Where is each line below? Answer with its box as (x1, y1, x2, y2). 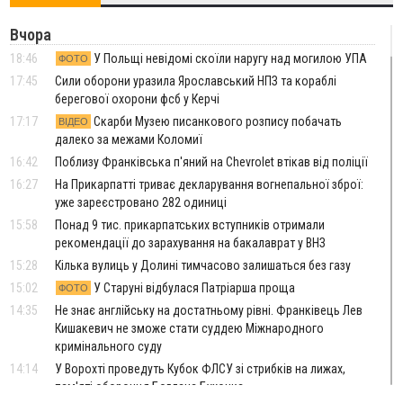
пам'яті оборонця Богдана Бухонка (55, 380, 245, 395)
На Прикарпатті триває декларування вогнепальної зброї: (55, 177, 364, 193)
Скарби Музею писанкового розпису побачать (91, 114, 343, 130)
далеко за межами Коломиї (55, 132, 203, 148)
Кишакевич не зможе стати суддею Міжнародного (55, 321, 325, 336)
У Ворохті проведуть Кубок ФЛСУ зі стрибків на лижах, (55, 362, 346, 377)
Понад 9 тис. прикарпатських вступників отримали (55, 218, 326, 233)
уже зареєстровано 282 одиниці (55, 195, 228, 210)
